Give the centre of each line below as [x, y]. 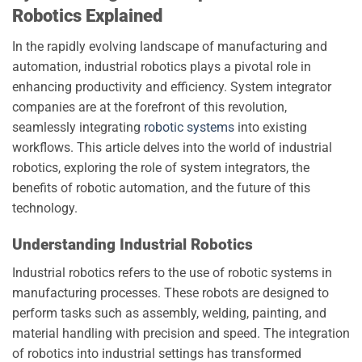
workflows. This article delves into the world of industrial [172, 148]
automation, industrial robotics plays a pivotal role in [162, 67]
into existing [271, 128]
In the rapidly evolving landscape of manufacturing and [170, 47]
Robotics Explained [87, 15]
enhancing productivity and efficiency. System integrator [172, 87]
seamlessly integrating [78, 128]
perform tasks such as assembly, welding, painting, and [169, 313]
